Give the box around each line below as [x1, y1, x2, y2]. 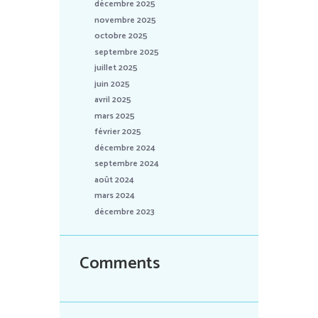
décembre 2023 [94, 204, 155, 219]
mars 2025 [94, 109, 136, 123]
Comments [79, 249, 160, 278]
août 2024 [94, 172, 135, 187]
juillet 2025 [94, 61, 138, 75]
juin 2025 [94, 77, 131, 91]
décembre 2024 [94, 141, 156, 155]
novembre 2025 [94, 13, 157, 27]
